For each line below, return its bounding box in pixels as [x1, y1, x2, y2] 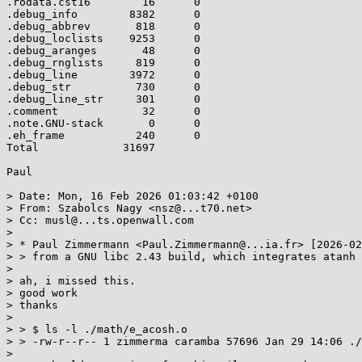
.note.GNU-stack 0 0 [6, 117, 200, 129]
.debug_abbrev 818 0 [6, 20, 200, 32]
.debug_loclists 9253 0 [6, 32, 200, 44]
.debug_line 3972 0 [6, 69, 200, 81]
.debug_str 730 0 [6, 81, 200, 93]
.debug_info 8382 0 [6, 8, 200, 20]
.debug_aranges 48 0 [6, 44, 200, 57]
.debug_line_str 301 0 [6, 93, 200, 105]
